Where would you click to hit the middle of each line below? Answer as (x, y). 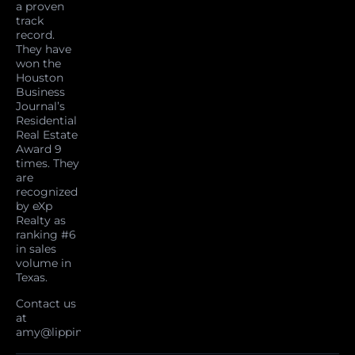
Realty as (41, 221)
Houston (40, 78)
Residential (46, 121)
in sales (36, 249)
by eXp (34, 206)
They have (44, 50)
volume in (44, 263)
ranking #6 (46, 235)
